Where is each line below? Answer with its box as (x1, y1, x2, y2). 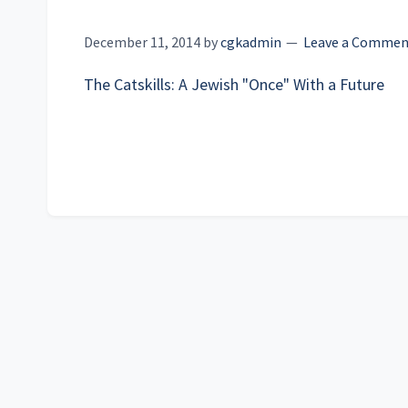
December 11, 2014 (84, 33, 200, 51)
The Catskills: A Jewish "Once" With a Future (84, 74, 384, 95)
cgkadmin (220, 33, 281, 51)
